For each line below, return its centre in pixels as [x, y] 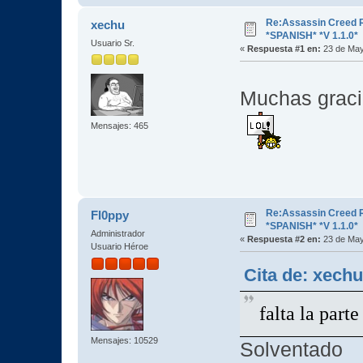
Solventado [291, 350]
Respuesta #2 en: [284, 239]
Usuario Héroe [119, 246]
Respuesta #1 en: [284, 48]
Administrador [117, 233]
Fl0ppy [110, 215]
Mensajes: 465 [119, 125]
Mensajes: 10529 [124, 341]
